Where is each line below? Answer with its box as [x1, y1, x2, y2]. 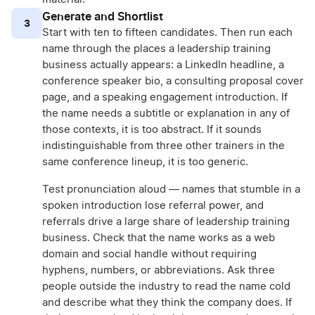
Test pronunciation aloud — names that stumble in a [42, 184, 300, 195]
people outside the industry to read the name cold [42, 281, 290, 292]
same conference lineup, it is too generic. [42, 157, 248, 168]
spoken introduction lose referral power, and [42, 200, 264, 212]
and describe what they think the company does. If [42, 297, 292, 309]
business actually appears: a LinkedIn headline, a [42, 60, 284, 71]
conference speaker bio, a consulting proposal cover [42, 76, 304, 87]
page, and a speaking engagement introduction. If [42, 92, 288, 103]
